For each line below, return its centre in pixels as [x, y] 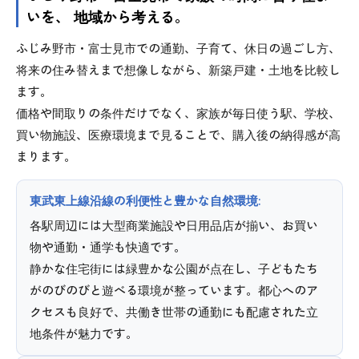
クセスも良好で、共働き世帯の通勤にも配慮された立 [174, 312]
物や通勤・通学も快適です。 [108, 247]
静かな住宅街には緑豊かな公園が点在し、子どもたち [174, 268]
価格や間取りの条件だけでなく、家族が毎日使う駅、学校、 [178, 113]
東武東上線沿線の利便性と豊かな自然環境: [145, 200]
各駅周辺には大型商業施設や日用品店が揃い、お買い [174, 225]
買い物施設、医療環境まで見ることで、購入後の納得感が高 [178, 135]
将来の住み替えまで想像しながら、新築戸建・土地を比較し [178, 70]
